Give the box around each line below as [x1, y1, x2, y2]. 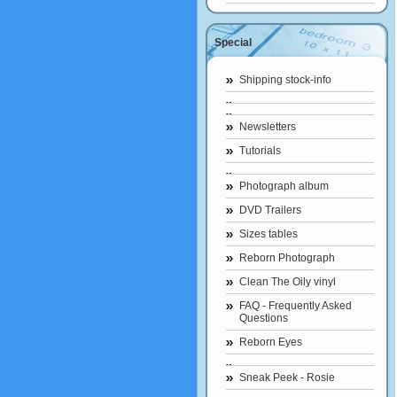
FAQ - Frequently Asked [239, 300, 352, 312]
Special [214, 36, 252, 49]
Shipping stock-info [239, 74, 331, 86]
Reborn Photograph [239, 252, 335, 264]
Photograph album [239, 180, 329, 192]
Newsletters [239, 121, 296, 133]
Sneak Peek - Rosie [239, 371, 335, 384]
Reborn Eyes [239, 336, 302, 348]
